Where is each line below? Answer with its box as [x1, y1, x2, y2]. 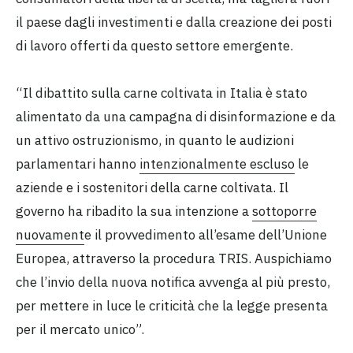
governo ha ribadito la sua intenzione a [16, 203, 252, 221]
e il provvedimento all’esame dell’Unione [84, 226, 327, 244]
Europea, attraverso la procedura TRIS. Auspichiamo [16, 250, 332, 268]
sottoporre [252, 203, 317, 221]
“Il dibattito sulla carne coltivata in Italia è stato [16, 84, 307, 102]
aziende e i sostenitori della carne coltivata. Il [16, 179, 288, 197]
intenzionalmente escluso [139, 155, 295, 173]
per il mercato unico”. [16, 321, 144, 339]
